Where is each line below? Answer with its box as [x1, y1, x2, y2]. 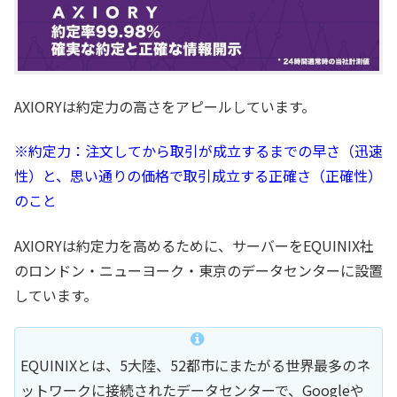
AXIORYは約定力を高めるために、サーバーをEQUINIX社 [14, 234, 374, 256]
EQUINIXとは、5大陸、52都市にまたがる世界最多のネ [20, 354, 370, 377]
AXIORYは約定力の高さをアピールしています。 [14, 96, 315, 118]
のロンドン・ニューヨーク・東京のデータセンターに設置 [14, 259, 383, 281]
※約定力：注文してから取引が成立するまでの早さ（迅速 [14, 140, 383, 162]
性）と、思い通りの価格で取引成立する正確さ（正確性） [14, 165, 382, 187]
